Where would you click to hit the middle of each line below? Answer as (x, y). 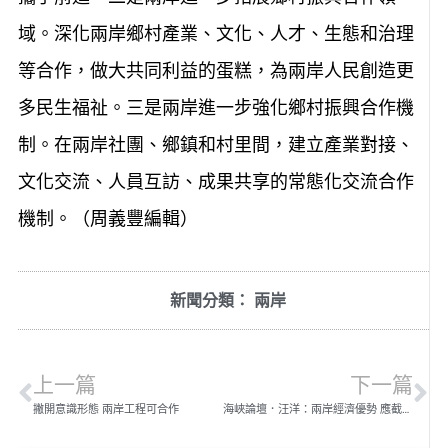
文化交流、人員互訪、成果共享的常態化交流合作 (215, 181)
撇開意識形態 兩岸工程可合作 (105, 409)
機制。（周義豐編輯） (107, 218)
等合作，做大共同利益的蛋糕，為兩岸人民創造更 (215, 70)
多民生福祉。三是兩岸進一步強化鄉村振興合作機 (215, 107)
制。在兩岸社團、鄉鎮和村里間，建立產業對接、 (215, 144)
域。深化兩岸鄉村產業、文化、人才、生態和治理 (215, 33)
